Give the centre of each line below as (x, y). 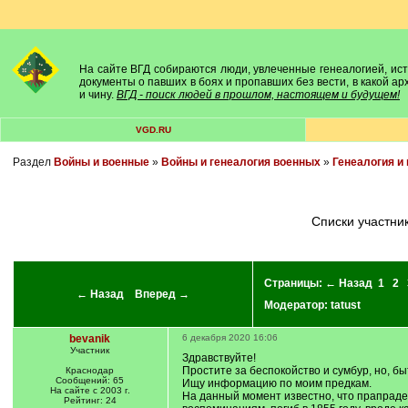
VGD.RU (153, 130)
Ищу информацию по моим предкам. (276, 383)
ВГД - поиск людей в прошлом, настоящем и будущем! (258, 95)
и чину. (98, 95)
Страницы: (294, 283)
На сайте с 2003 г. (90, 390)
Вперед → (162, 294)
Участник (90, 350)
